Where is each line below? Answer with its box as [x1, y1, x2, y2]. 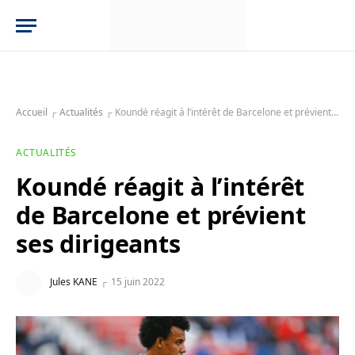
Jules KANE [50, 275, 97, 289]
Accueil [16, 105, 48, 119]
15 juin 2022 [111, 275, 165, 289]
